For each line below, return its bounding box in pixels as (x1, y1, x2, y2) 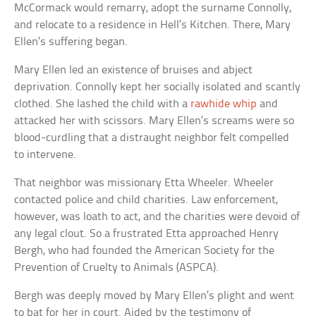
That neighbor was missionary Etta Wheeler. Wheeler (14, 177, 274, 190)
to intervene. (14, 149, 77, 162)
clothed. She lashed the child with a (14, 98, 191, 111)
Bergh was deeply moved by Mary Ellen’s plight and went (14, 290, 295, 303)
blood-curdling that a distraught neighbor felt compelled (14, 132, 290, 145)
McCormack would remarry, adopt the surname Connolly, (14, 2, 292, 15)
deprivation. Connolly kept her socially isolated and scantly (14, 81, 301, 94)
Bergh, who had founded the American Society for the (14, 245, 275, 257)
